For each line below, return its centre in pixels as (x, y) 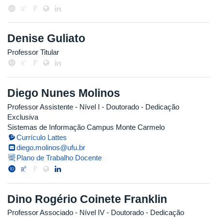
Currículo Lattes (42, 137)
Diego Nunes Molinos (64, 93)
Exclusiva (23, 117)
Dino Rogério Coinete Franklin (87, 199)
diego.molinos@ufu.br (51, 147)
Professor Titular (33, 52)
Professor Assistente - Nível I (54, 107)
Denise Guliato (46, 39)
